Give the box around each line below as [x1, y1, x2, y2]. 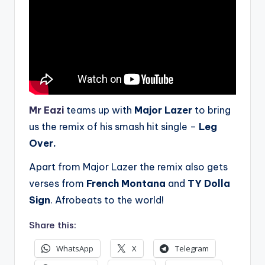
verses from [29, 177, 86, 189]
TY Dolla [185, 177, 230, 189]
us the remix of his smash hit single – [29, 120, 199, 132]
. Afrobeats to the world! [50, 193, 164, 206]
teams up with [64, 104, 134, 116]
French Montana [86, 177, 166, 189]
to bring [192, 104, 231, 116]
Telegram [175, 243, 209, 254]
